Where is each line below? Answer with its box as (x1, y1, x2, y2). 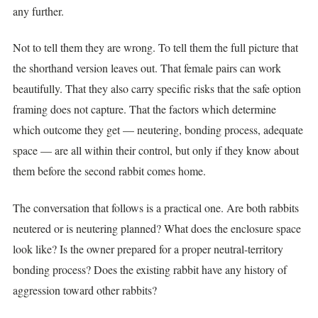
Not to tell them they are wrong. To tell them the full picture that (13, 40, 298, 55)
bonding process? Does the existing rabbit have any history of (13, 261, 287, 277)
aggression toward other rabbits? (13, 282, 157, 297)
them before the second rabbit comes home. (13, 163, 206, 179)
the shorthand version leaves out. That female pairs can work (13, 60, 281, 76)
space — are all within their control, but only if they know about (13, 143, 299, 158)
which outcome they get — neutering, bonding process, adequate (13, 122, 303, 138)
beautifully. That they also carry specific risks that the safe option (13, 81, 301, 97)
